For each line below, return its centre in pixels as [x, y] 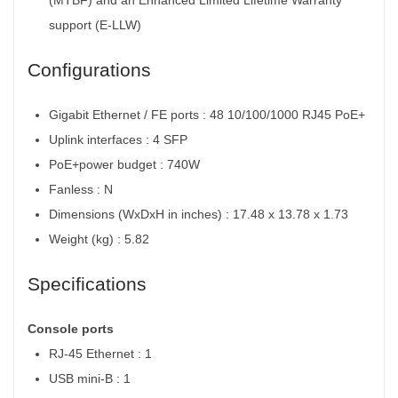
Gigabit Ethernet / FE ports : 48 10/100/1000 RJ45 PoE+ [207, 114]
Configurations [89, 69]
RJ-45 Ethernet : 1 [102, 353]
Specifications [87, 283]
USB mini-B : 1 [92, 378]
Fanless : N [81, 189]
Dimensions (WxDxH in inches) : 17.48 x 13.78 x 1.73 [199, 214]
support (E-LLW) [95, 24]
